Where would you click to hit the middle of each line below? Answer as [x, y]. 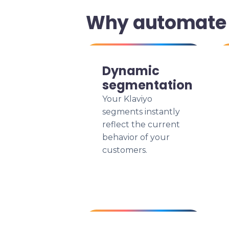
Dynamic [131, 71]
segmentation [147, 85]
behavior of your [136, 137]
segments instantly [141, 112]
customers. [125, 150]
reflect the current [141, 124]
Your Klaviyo [127, 99]
